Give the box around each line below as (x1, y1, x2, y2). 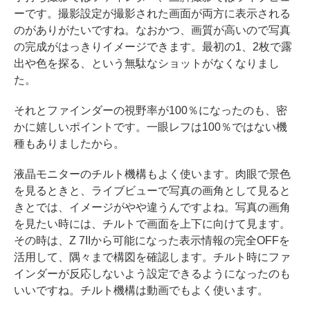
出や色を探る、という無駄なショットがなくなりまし (14, 57, 280, 70)
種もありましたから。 (14, 138, 125, 150)
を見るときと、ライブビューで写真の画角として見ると (14, 185, 291, 197)
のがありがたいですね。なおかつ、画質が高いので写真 (14, 24, 291, 37)
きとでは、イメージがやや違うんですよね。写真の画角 (14, 201, 291, 214)
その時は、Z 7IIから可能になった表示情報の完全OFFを (14, 235, 290, 247)
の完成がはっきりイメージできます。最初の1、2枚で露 (14, 41, 292, 53)
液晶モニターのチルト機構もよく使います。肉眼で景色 (14, 168, 291, 181)
